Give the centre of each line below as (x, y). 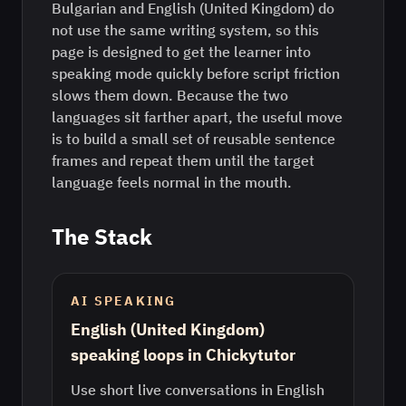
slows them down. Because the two (170, 95)
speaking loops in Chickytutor (183, 355)
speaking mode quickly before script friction (196, 73)
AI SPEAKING (124, 301)
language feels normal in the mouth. (172, 182)
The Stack (102, 237)
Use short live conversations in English (198, 390)
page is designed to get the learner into (181, 52)
